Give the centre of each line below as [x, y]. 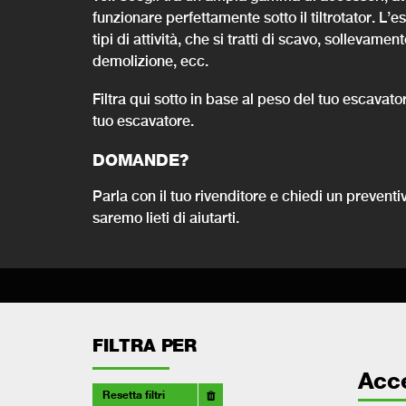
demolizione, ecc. [150, 60]
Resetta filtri [134, 394]
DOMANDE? [140, 159]
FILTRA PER [145, 345]
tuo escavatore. [143, 120]
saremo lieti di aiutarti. [166, 217]
